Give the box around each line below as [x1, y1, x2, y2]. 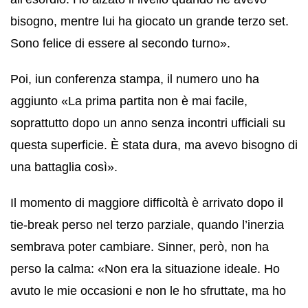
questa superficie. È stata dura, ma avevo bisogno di [10, 137, 298, 152]
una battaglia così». [10, 159, 118, 174]
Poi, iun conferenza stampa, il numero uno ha [10, 71, 259, 86]
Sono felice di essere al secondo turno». [10, 36, 230, 50]
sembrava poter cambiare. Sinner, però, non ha [10, 239, 269, 254]
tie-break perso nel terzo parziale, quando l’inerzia [10, 217, 284, 232]
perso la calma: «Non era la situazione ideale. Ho [10, 261, 280, 276]
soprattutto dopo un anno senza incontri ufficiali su [10, 115, 285, 130]
